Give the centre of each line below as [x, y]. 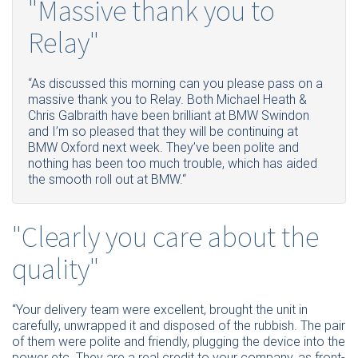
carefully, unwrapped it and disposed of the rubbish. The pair [179, 326]
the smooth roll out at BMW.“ [107, 180]
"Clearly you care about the [165, 236]
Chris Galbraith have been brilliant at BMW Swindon [169, 116]
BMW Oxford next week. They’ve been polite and [163, 148]
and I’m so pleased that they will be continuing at [163, 132]
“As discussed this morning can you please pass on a [175, 84]
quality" [56, 268]
